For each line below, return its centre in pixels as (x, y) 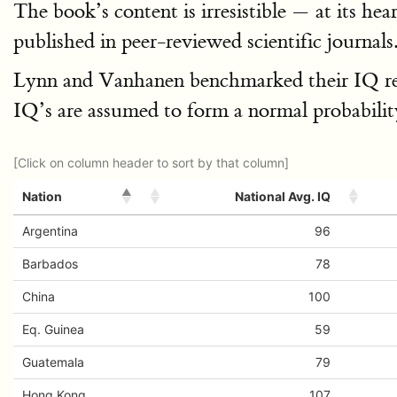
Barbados (50, 264)
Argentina (50, 231)
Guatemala (53, 362)
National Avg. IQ (283, 196)
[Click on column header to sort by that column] (151, 163)
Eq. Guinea (53, 329)
